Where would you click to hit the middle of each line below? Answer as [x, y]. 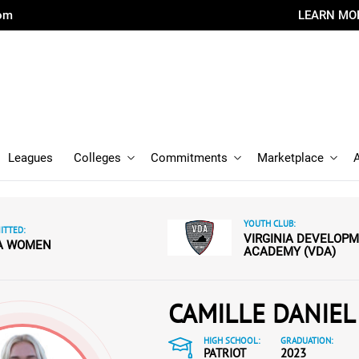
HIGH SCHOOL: [232, 341]
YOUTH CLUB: [269, 223]
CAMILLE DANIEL [262, 313]
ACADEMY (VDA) [290, 251]
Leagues [30, 158]
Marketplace [290, 158]
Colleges [97, 158]
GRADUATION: [307, 341]
